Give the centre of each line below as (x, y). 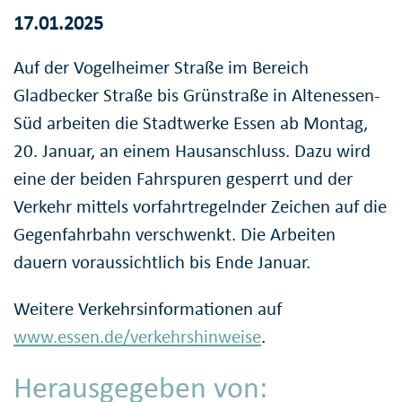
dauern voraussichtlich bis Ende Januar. (162, 262)
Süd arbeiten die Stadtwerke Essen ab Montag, (191, 122)
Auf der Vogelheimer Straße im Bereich (161, 67)
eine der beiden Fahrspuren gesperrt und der (183, 178)
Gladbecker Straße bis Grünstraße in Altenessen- (197, 95)
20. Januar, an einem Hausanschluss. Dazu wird (192, 150)
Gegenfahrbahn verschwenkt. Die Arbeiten (175, 234)
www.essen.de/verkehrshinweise (137, 336)
